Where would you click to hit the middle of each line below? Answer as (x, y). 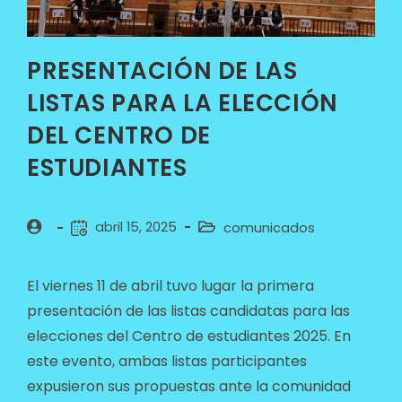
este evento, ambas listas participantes (166, 362)
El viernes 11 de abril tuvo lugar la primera (170, 286)
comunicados (269, 228)
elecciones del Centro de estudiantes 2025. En (188, 336)
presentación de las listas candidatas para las (188, 311)
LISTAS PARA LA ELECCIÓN (182, 104)
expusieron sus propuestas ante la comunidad (188, 387)
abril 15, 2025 (135, 227)
